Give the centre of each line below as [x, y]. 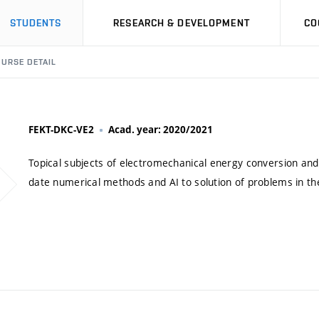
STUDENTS [36, 23]
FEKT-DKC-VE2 [61, 130]
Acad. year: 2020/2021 [161, 130]
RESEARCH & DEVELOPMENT [182, 23]
